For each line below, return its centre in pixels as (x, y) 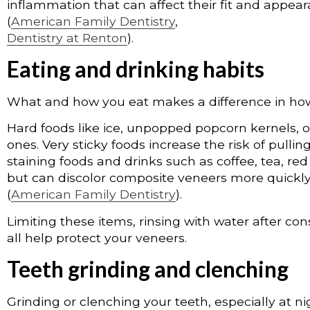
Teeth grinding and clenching (148, 269)
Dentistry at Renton (67, 37)
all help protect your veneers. (97, 237)
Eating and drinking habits (136, 69)
